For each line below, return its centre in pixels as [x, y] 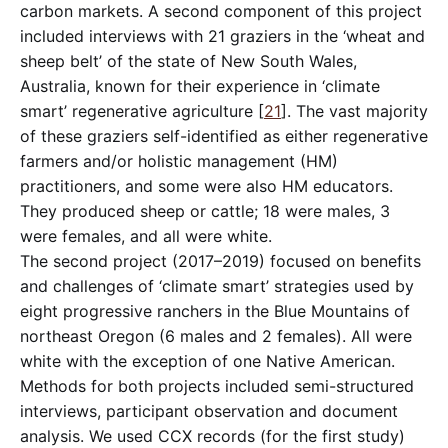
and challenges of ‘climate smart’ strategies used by [217, 285]
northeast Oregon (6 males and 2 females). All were [216, 335]
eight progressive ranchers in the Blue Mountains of [215, 310]
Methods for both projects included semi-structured [217, 385]
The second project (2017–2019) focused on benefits [220, 260]
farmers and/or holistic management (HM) [179, 160]
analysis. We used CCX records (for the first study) [212, 435]
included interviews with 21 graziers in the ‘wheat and [222, 35]
